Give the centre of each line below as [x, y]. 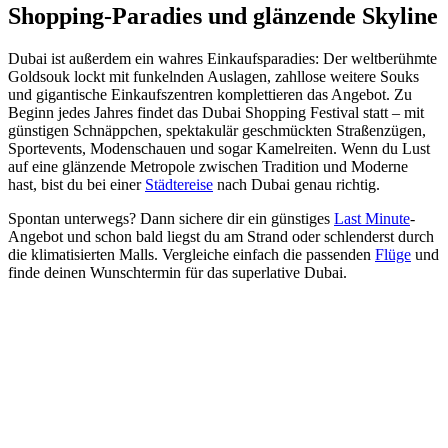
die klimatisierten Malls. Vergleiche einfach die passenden [191, 254]
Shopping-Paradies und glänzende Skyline [223, 15]
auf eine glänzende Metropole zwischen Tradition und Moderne [208, 166]
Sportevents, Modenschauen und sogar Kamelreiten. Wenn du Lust [219, 148]
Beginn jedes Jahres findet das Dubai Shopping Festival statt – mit [216, 112]
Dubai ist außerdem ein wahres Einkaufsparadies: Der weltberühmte [222, 58]
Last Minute [372, 218]
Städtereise [179, 184]
